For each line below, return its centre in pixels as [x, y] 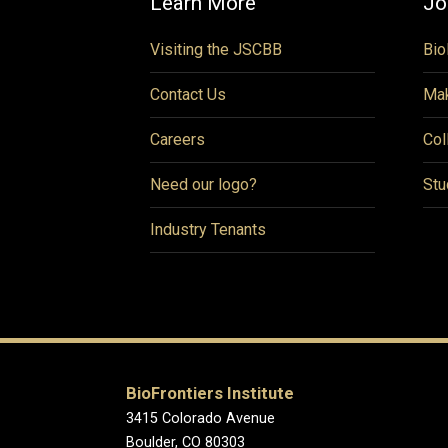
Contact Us [188, 94]
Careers [177, 139]
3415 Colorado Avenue [200, 418]
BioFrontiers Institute [210, 393]
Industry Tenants [208, 229]
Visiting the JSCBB [216, 49]
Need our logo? [203, 184]
